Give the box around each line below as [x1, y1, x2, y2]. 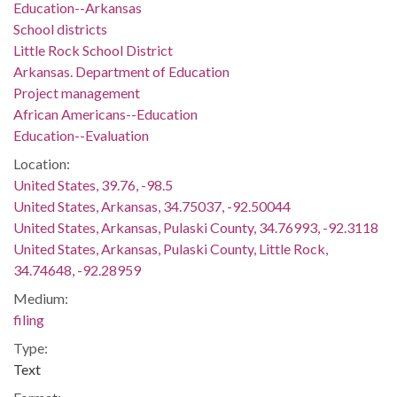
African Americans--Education [13, 105, 198, 122]
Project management [13, 84, 140, 101]
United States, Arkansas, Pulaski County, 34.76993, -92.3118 [13, 219, 378, 236]
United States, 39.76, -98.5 [13, 176, 173, 193]
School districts [13, 20, 107, 37]
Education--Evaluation [13, 127, 149, 144]
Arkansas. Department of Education [13, 63, 230, 80]
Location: [13, 155, 70, 172]
